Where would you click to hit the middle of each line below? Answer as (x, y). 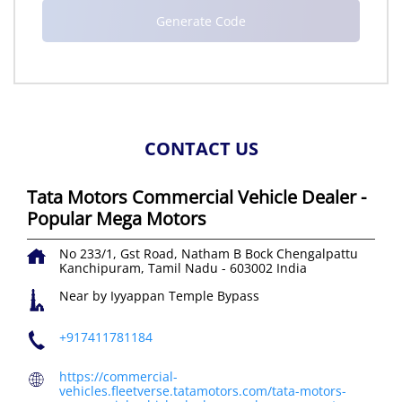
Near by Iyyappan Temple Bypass (159, 296)
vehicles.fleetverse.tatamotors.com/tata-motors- (203, 391)
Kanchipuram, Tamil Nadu (140, 268)
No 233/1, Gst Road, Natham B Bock (166, 254)
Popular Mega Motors (117, 219)
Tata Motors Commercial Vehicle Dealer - (197, 197)
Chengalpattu (317, 254)
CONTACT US (201, 149)
